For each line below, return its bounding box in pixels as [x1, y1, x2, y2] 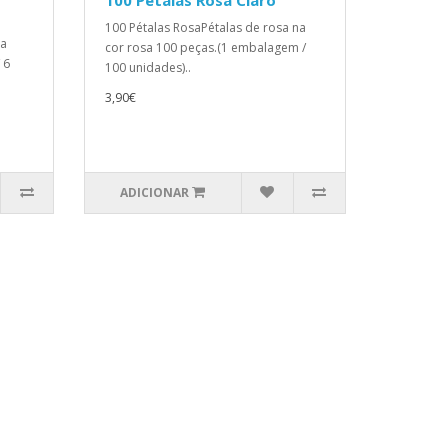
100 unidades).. [104, 59, 191, 76]
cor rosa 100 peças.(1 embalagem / [104, 39, 306, 56]
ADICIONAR [120, 184, 190, 201]
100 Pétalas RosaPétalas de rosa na [104, 19, 306, 36]
